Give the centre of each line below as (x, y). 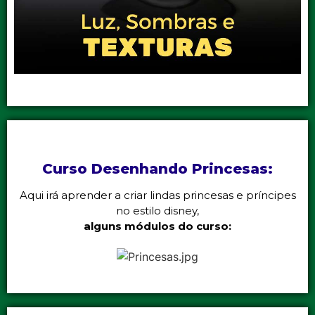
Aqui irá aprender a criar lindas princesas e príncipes (157, 195)
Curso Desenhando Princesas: (157, 169)
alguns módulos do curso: (157, 226)
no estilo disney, (157, 211)
